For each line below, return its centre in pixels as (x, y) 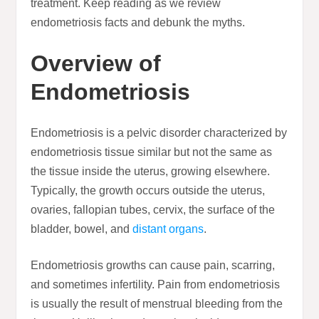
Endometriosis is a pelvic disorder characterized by (159, 133)
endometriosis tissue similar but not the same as (152, 152)
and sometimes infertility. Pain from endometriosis (156, 285)
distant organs (168, 229)
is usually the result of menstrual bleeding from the (157, 304)
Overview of (96, 64)
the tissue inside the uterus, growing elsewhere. (151, 172)
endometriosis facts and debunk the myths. (140, 23)
